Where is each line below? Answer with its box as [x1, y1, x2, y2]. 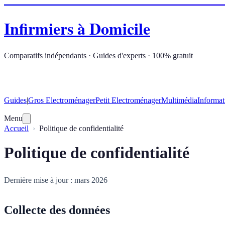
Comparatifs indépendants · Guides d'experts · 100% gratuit [4, 51, 193, 60]
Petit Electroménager [95, 95, 161, 104]
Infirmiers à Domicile [4, 17, 150, 41]
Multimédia [161, 95, 197, 104]
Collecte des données [4, 203, 110, 216]
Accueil [4, 124, 29, 133]
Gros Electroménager [28, 95, 95, 104]
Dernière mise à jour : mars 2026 [4, 175, 107, 184]
